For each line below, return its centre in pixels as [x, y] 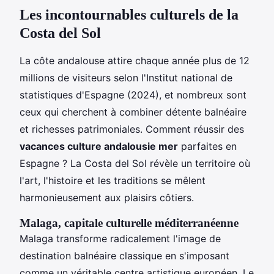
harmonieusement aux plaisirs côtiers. [107, 197]
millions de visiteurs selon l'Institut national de [126, 77]
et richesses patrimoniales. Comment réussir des [132, 129]
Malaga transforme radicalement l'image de [120, 238]
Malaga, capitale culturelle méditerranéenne [129, 223]
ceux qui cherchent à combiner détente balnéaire [133, 112]
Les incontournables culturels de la [129, 14]
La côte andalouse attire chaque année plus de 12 [135, 60]
